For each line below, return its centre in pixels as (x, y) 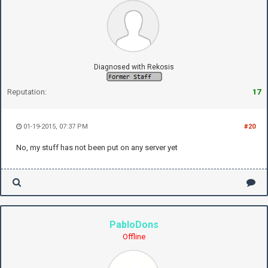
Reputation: (27, 92)
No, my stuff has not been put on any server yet (97, 148)
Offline (134, 237)
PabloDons (134, 225)
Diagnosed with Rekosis (134, 67)
